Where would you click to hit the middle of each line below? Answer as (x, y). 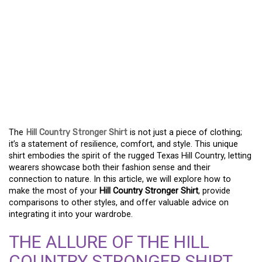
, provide (214, 191)
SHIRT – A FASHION (101, 87)
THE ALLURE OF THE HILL (109, 242)
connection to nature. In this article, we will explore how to (120, 179)
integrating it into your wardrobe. (71, 214)
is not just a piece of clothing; (185, 132)
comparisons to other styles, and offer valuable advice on (119, 203)
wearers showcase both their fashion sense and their (110, 168)
